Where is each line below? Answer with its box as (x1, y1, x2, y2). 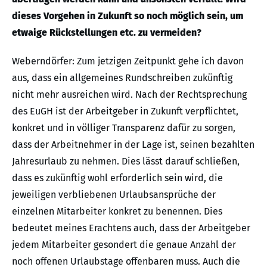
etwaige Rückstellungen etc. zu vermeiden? (12, 27, 201, 39)
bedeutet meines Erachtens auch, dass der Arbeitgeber (12, 222, 250, 234)
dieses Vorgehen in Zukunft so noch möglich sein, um (12, 10, 243, 22)
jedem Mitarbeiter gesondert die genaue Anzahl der (12, 239, 236, 251)
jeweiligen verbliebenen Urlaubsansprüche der (12, 189, 216, 201)
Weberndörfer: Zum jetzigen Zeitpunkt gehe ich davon (12, 55, 244, 67)
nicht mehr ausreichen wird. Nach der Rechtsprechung (12, 89, 247, 101)
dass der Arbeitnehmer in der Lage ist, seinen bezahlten (12, 139, 254, 151)
